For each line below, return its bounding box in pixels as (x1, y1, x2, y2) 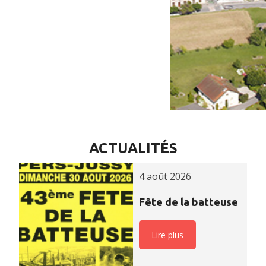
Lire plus (151, 229, 183, 240)
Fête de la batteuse (139, 196, 238, 208)
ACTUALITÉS (88, 140, 178, 156)
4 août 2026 (139, 170, 191, 183)
